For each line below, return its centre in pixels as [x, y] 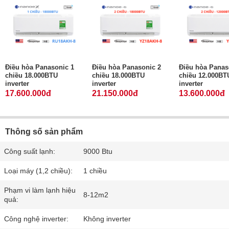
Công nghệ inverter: [36, 219]
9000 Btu [98, 152]
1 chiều [95, 171]
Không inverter [107, 219]
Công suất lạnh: [30, 152]
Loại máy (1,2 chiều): [38, 171]
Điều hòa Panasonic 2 [127, 67]
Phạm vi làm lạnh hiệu [40, 190]
